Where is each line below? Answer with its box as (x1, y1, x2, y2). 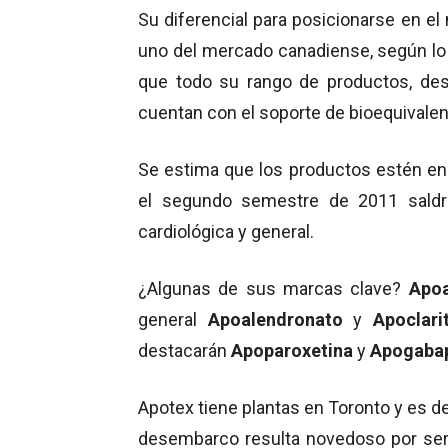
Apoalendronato (207, 308, 354, 330)
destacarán (138, 339, 231, 361)
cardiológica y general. (138, 220, 314, 242)
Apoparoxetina (231, 339, 357, 361)
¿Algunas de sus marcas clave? (138, 277, 409, 299)
